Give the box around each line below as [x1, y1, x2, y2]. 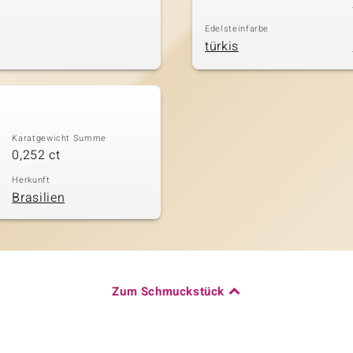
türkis [205, 36, 239, 56]
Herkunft [12, 173, 50, 187]
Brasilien [12, 188, 65, 207]
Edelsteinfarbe [205, 22, 269, 35]
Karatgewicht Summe [12, 131, 107, 145]
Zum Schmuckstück [112, 282, 225, 300]
